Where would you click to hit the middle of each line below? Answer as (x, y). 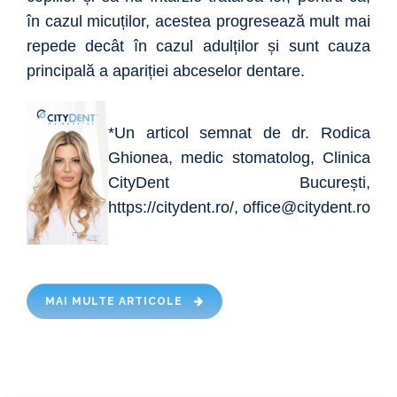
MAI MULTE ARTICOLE (116, 301)
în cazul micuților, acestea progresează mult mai (198, 22)
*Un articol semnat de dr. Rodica (239, 133)
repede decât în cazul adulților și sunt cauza (198, 47)
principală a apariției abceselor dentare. (166, 71)
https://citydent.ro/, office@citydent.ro (239, 208)
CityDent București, (239, 183)
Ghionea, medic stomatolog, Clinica (239, 158)
